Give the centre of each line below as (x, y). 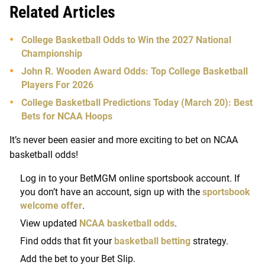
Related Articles (62, 12)
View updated (50, 223)
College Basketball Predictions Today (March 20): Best (137, 102)
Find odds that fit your (67, 241)
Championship (52, 53)
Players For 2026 (57, 85)
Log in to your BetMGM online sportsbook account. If (130, 178)
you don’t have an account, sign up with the (111, 192)
